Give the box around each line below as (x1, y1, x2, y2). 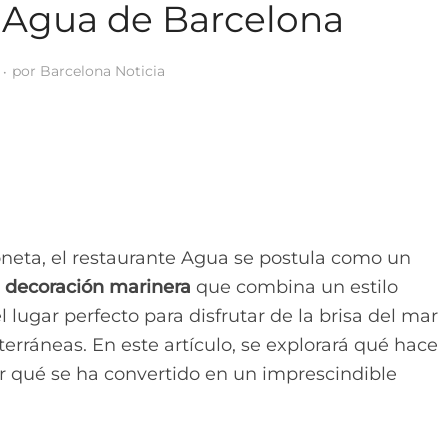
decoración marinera (5, 276, 191, 298)
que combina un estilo (191, 276, 398, 298)
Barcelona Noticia (40, 62, 165, 80)
